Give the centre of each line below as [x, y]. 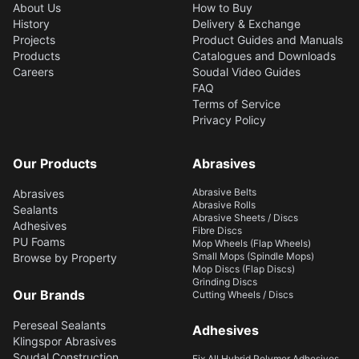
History [31, 23]
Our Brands [49, 294]
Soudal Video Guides [246, 71]
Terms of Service [236, 103]
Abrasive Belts [224, 192]
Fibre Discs [217, 230]
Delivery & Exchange [246, 23]
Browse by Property [65, 257]
